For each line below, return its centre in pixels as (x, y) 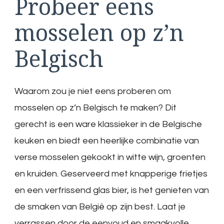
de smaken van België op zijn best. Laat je (100, 206)
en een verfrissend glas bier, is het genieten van (112, 190)
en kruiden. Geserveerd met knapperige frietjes (111, 173)
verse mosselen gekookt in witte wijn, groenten (110, 157)
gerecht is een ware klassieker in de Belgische (108, 124)
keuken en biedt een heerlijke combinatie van (107, 140)
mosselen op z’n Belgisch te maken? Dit (95, 107)
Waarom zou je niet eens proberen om (93, 91)
